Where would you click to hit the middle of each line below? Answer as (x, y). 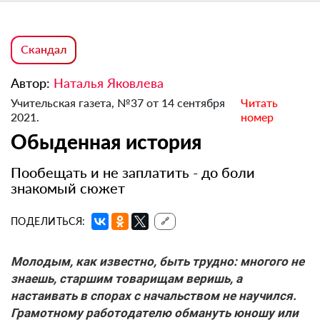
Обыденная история (106, 142)
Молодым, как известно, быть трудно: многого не (157, 262)
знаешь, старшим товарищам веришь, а (126, 279)
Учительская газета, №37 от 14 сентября (118, 103)
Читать (260, 103)
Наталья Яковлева (109, 83)
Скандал (44, 49)
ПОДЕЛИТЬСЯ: (48, 221)
